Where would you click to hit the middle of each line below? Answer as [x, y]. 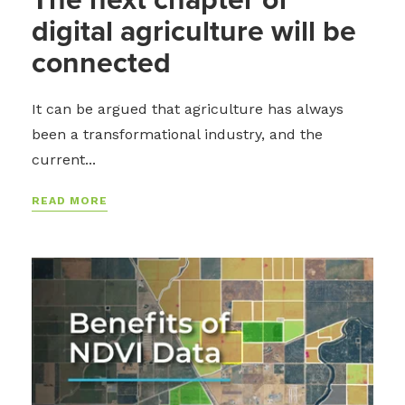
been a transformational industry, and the [177, 135]
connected [101, 63]
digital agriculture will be [194, 31]
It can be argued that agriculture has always [188, 109]
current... [64, 160]
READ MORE [70, 201]
